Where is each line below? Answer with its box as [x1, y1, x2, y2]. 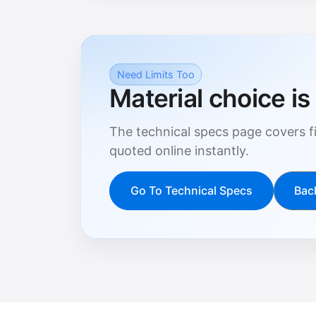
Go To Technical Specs [130, 183, 253, 198]
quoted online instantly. [109, 142, 249, 158]
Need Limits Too [116, 68, 195, 81]
